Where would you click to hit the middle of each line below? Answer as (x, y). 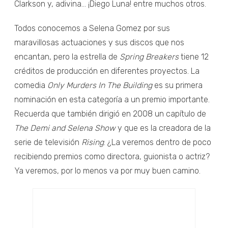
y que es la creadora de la (163, 128)
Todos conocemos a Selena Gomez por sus (92, 28)
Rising (93, 142)
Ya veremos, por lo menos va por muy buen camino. (107, 171)
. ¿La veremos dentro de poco (158, 142)
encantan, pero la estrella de (67, 57)
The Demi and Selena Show (65, 128)
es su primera (177, 85)
